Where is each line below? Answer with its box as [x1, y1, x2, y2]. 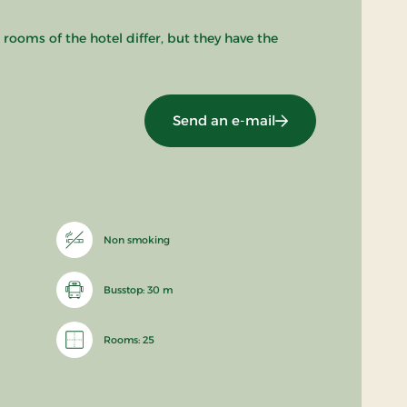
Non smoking [103, 233, 170, 247]
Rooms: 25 [103, 333, 154, 347]
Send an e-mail [172, 112, 275, 130]
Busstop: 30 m [103, 283, 173, 297]
